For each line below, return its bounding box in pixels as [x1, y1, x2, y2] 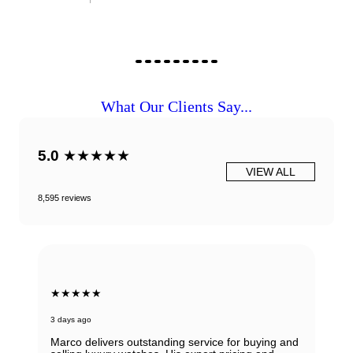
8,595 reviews [38, 193, 91, 203]
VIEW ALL [246, 165, 295, 179]
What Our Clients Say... [101, 98, 252, 116]
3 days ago [50, 314, 91, 324]
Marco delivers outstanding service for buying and [50, 335, 299, 348]
